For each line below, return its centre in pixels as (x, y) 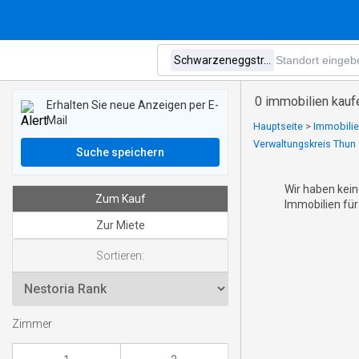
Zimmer (32, 325)
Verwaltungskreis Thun (305, 144)
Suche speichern (120, 152)
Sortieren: (120, 256)
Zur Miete (120, 225)
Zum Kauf (120, 199)
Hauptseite (278, 126)
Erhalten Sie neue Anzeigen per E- (133, 105)
